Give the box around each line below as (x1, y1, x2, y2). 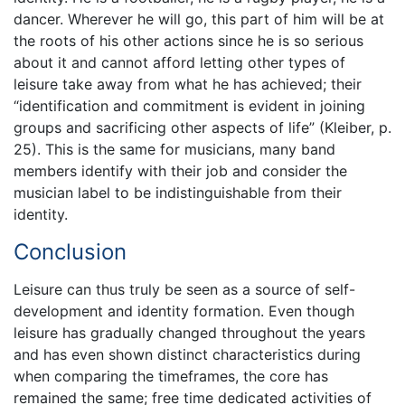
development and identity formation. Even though (14, 301, 354, 320)
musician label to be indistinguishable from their (14, 184, 342, 202)
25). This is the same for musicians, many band (14, 140, 335, 159)
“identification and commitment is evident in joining (14, 97, 365, 116)
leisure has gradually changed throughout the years (14, 323, 365, 342)
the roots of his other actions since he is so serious (14, 32, 363, 51)
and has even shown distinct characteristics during (14, 344, 361, 363)
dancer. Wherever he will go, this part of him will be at (14, 10, 384, 29)
